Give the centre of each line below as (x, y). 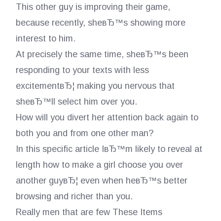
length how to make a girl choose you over (99, 165)
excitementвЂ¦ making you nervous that (95, 86)
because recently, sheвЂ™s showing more (100, 23)
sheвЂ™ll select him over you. (76, 102)
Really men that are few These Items (89, 212)
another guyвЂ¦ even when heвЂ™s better (101, 181)
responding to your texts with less (82, 70)
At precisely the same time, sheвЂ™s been (102, 54)
